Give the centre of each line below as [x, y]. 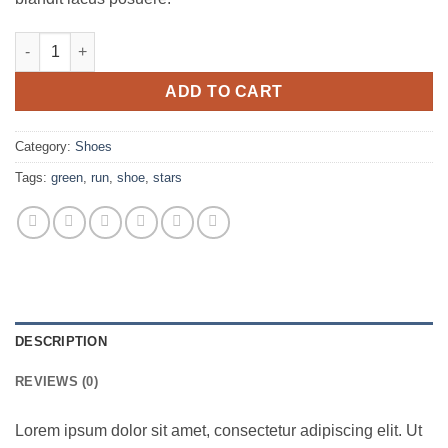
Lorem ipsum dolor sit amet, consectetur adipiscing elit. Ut [218, 431]
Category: [45, 147]
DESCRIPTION [61, 342]
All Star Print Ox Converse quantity [133, 41]
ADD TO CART [224, 91]
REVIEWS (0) [56, 382]
